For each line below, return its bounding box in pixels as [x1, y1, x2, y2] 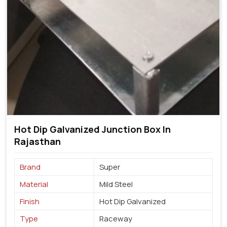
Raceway [99, 213, 132, 224]
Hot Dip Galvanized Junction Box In [14, 123, 171, 135]
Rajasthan [14, 135, 61, 147]
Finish [20, 196, 40, 207]
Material [20, 178, 48, 190]
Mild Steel [99, 178, 133, 190]
